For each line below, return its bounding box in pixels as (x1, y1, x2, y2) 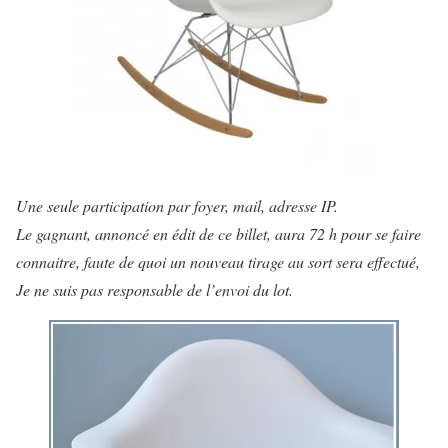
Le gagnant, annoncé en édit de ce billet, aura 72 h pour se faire (16, 222, 421, 244)
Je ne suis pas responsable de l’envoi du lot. (16, 278, 293, 300)
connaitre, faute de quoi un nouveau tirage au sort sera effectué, (16, 250, 425, 272)
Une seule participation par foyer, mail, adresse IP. (16, 194, 338, 216)
